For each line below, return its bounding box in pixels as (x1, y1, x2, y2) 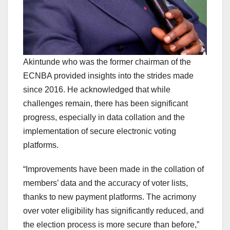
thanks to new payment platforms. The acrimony (23, 193, 196, 202)
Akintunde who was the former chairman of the (23, 57, 191, 67)
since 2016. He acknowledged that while (23, 85, 170, 94)
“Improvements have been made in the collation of (23, 165, 204, 174)
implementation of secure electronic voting (23, 127, 176, 136)
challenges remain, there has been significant (23, 99, 188, 108)
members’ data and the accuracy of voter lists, (23, 179, 188, 188)
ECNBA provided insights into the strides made (23, 71, 194, 81)
